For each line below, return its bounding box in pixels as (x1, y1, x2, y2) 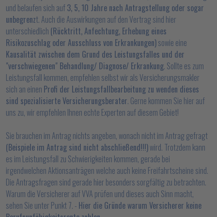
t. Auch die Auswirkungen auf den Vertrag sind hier (36, 14, 176, 25)
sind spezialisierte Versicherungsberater (6, 95, 127, 107)
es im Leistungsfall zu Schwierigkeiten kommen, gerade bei (6, 153, 170, 165)
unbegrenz (6, 14, 36, 25)
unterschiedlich (6, 25, 50, 37)
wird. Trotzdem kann (148, 141, 205, 153)
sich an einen (6, 83, 44, 95)
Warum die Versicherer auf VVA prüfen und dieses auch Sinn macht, (6, 188, 194, 200)
